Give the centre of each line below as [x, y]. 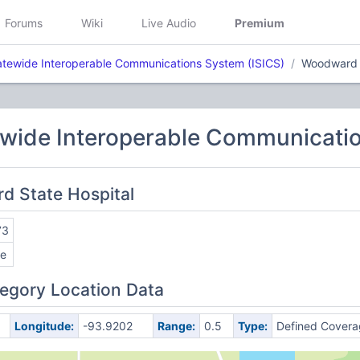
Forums [24, 22]
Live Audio [169, 22]
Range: [176, 326]
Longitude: [44, 326]
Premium [260, 22]
